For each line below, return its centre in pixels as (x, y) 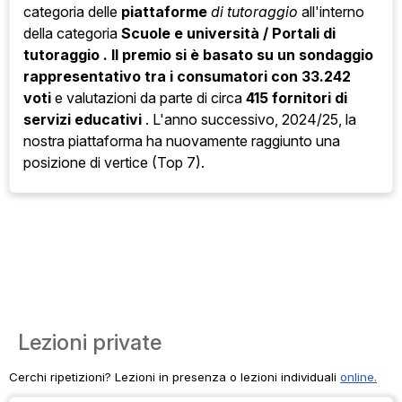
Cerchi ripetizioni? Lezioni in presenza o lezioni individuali (175, 376)
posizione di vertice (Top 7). (114, 162)
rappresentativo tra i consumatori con (162, 76)
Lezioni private (90, 342)
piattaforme (166, 11)
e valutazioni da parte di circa (149, 97)
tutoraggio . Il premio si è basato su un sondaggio (198, 54)
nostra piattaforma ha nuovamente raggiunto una (182, 140)
